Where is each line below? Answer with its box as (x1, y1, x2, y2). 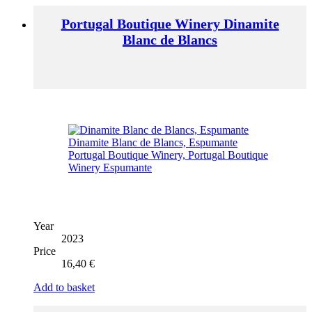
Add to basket (33, 281, 95, 294)
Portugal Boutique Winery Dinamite (61, 16, 279, 32)
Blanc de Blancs (123, 32, 217, 48)
